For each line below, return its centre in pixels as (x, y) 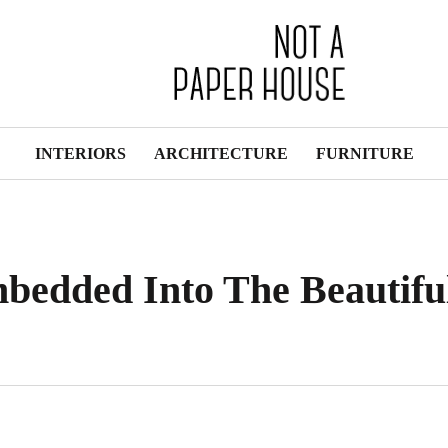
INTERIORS (80, 153)
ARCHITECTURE (220, 153)
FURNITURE (364, 153)
